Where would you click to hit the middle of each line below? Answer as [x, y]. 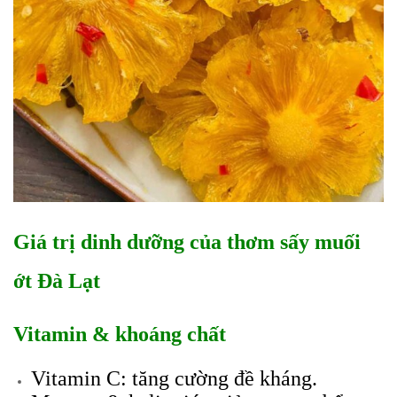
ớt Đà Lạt [57, 281]
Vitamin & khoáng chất [120, 334]
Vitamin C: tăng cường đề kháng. [174, 378]
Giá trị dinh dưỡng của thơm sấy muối [187, 242]
